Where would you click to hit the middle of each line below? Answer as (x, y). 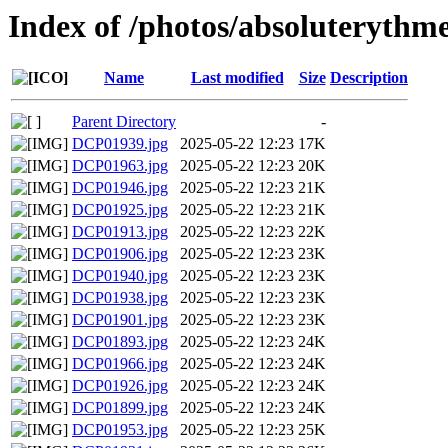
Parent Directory (124, 122)
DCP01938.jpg (120, 298)
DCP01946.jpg (120, 188)
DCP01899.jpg (120, 408)
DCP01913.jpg (120, 232)
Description (369, 78)
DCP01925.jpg (120, 210)
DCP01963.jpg (120, 166)
